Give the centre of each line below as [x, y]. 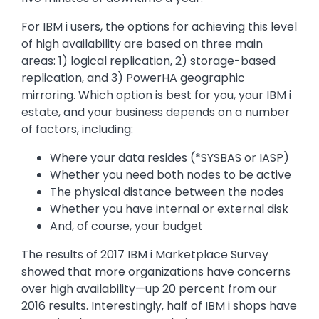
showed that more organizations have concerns [156, 272]
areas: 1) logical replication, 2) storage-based [148, 61]
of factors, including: [77, 130]
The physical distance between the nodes [167, 192]
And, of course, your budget [126, 226]
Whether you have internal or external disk [169, 209]
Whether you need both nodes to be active [171, 175]
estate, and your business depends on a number [156, 113]
